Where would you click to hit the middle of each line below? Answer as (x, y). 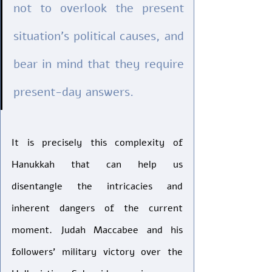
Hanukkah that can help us (97, 165)
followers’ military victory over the (97, 252)
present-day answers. (75, 92)
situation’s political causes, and (99, 36)
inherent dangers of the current (97, 208)
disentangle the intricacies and (97, 186)
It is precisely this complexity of (97, 143)
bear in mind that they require (99, 64)
